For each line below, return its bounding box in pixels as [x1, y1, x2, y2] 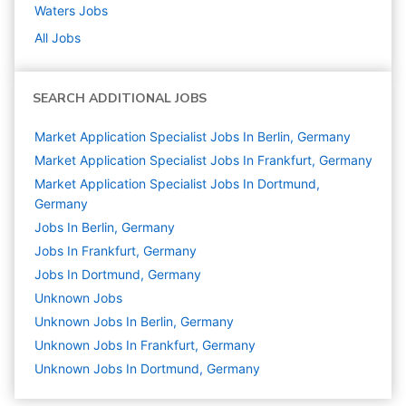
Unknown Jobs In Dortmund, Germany [34, 361, 260, 377]
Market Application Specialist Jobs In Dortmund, [34, 176, 320, 192]
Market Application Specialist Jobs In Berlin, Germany [34, 129, 351, 145]
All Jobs [34, 30, 81, 46]
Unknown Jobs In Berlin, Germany [34, 314, 234, 330]
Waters [34, 3, 75, 19]
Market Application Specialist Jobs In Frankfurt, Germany [34, 152, 372, 169]
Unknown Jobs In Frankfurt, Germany [34, 337, 256, 353]
